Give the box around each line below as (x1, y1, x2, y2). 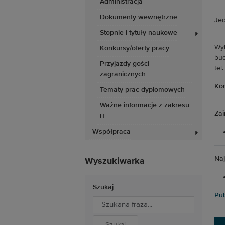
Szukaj (93, 184, 114, 191)
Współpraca (92, 128, 131, 135)
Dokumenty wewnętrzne (100, 14, 177, 21)
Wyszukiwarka (85, 157, 145, 166)
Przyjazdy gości (100, 60, 149, 67)
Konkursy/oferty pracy (100, 45, 169, 52)
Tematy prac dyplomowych (100, 86, 185, 93)
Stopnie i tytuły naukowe (100, 29, 177, 36)
